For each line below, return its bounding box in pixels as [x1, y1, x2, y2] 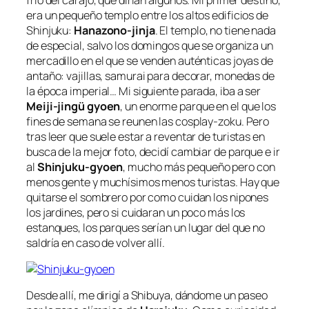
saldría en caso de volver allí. [26, 235, 165, 250]
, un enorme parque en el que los [120, 98, 277, 114]
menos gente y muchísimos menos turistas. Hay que [26, 174, 280, 190]
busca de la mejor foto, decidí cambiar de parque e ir [26, 143, 280, 159]
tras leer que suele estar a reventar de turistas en [26, 128, 265, 144]
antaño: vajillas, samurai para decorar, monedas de [26, 68, 275, 83]
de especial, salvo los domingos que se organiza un [26, 37, 273, 53]
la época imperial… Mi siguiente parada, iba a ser [26, 83, 261, 99]
